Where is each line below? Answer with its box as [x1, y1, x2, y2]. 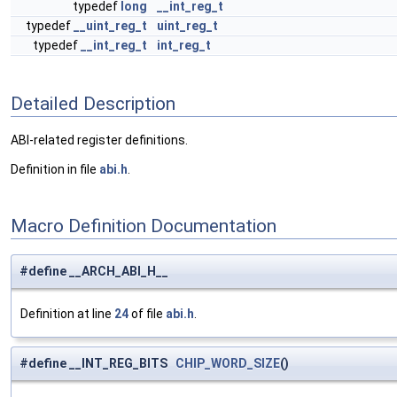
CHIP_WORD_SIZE [175, 356, 280, 371]
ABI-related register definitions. [11, 133, 188, 148]
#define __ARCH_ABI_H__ [19, 264, 168, 279]
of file [128, 307, 166, 322]
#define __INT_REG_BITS [19, 356, 175, 371]
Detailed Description [11, 92, 175, 114]
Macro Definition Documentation [11, 214, 276, 237]
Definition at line [20, 307, 114, 322]
